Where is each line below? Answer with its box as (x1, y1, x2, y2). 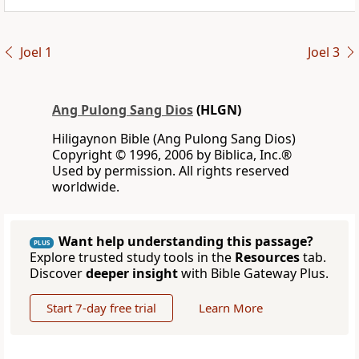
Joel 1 (19, 43, 52, 62)
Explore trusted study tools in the (30, 248, 235, 267)
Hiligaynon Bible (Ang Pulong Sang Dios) (52, 130, 296, 148)
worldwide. (52, 178, 119, 196)
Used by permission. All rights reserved (52, 162, 289, 180)
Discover (30, 264, 86, 283)
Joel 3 (307, 43, 340, 62)
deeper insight (86, 264, 178, 283)
